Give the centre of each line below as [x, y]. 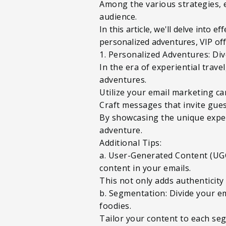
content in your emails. [146, 168]
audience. [119, 16]
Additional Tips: [130, 143]
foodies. [117, 206]
